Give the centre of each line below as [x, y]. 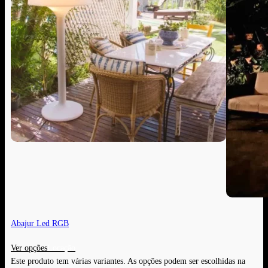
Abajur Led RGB [40, 223]
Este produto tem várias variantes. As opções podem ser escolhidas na [128, 261]
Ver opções [29, 248]
